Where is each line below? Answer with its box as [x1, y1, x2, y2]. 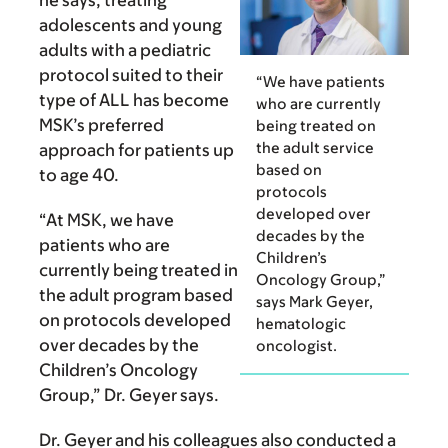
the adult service [256, 139, 374, 157]
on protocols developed [39, 309, 231, 330]
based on [256, 161, 322, 179]
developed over [256, 205, 371, 223]
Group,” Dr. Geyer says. [39, 384, 219, 405]
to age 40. [39, 164, 119, 185]
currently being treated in [39, 259, 238, 280]
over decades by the [39, 334, 199, 355]
